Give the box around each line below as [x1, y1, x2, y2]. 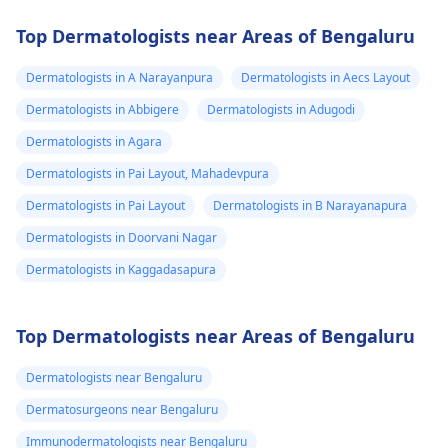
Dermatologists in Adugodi [207, 101, 355, 118]
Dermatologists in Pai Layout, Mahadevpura [26, 165, 269, 182]
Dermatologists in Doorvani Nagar [26, 229, 217, 246]
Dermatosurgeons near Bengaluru [26, 401, 218, 418]
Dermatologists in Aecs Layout [241, 69, 410, 86]
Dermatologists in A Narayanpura [26, 69, 213, 86]
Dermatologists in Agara [26, 133, 162, 150]
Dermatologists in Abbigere [26, 101, 179, 118]
